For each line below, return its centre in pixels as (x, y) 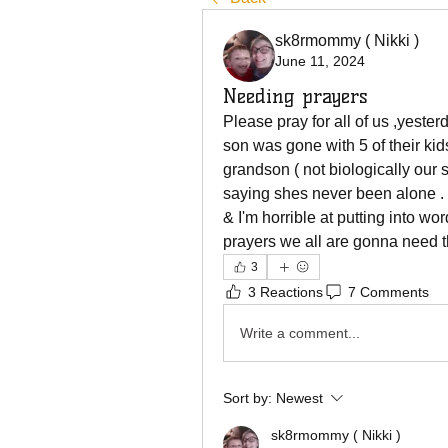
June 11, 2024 (320, 61)
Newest (299, 398)
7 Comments (388, 291)
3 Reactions (285, 291)
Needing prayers (295, 96)
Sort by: (247, 398)
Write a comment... (300, 332)
